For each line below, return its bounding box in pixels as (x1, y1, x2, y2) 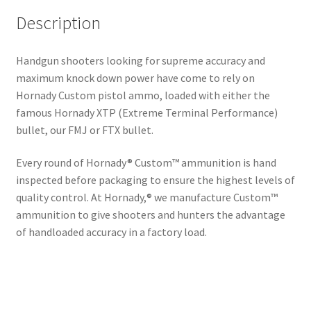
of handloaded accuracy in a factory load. (15, 225, 207, 239)
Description (15, 11, 101, 34)
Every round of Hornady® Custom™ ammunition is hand (15, 155, 276, 170)
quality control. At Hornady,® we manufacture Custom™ (15, 190, 278, 205)
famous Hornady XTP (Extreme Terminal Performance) (15, 105, 278, 119)
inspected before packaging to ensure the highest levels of (15, 173, 295, 187)
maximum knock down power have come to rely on (15, 70, 255, 85)
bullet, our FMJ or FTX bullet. (15, 122, 153, 137)
